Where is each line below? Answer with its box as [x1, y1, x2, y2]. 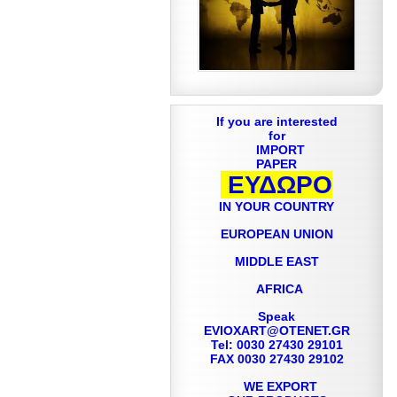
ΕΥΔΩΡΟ [221, 171, 332, 198]
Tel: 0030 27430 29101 [210, 338, 343, 352]
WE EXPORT [236, 379, 317, 393]
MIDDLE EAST [234, 254, 319, 269]
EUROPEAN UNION [220, 227, 333, 241]
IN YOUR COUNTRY [219, 199, 334, 214]
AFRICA [250, 282, 303, 296]
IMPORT [248, 143, 305, 157]
